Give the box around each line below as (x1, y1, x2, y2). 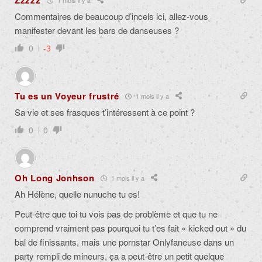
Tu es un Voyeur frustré (15, 89, 120, 103)
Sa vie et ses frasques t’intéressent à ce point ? (15, 106, 195, 119)
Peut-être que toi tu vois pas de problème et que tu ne (15, 208, 218, 220)
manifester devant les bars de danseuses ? (15, 24, 179, 37)
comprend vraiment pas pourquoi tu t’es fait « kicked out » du (15, 222, 246, 235)
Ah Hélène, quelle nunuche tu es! (15, 188, 140, 201)
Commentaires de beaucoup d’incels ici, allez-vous (15, 10, 208, 23)
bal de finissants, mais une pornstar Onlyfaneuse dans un (15, 236, 234, 249)
